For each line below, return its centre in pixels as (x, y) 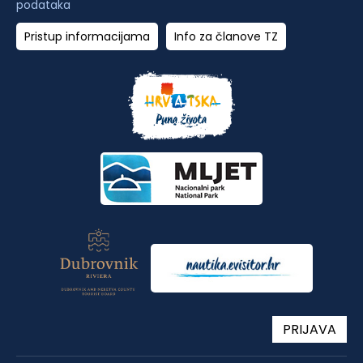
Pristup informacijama (87, 37)
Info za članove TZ (226, 37)
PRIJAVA (310, 329)
